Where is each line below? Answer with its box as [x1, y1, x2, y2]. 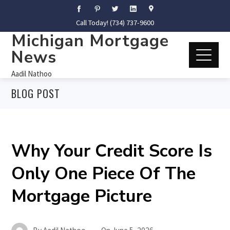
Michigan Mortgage [11, 29, 169, 52]
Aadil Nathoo [11, 68, 52, 79]
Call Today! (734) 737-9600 [76, 18, 154, 27]
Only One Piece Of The [11, 162, 196, 185]
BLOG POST [11, 86, 61, 101]
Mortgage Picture [11, 184, 152, 208]
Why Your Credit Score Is [11, 139, 213, 163]
